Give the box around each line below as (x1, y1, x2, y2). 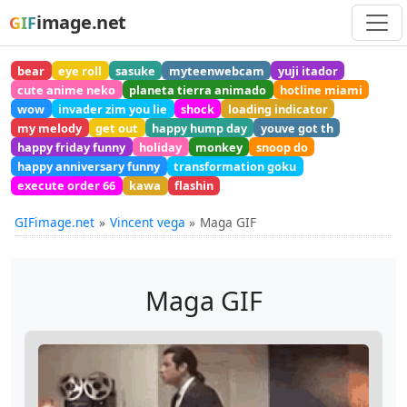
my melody (17, 119, 83, 136)
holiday (139, 138, 183, 155)
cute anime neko (17, 81, 116, 98)
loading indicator (227, 100, 328, 117)
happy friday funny (17, 138, 126, 155)
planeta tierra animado (129, 81, 267, 98)
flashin (174, 177, 213, 194)
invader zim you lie (58, 100, 168, 117)
